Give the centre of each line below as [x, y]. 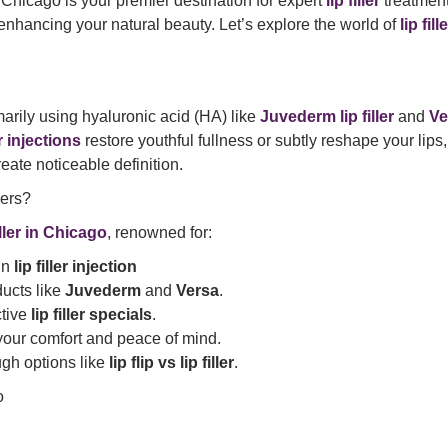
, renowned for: [159, 233]
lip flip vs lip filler [171, 363]
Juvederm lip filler [327, 117]
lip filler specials [91, 315]
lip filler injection [75, 267]
